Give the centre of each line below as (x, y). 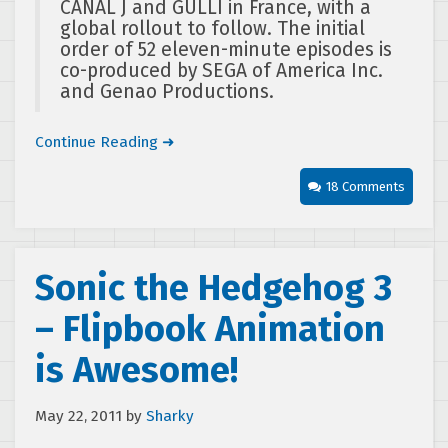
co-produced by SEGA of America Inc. (221, 70)
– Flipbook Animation (210, 328)
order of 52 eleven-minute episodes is (226, 49)
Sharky (170, 415)
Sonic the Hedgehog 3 (213, 287)
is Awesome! (136, 369)
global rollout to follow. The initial (212, 28)
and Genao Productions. (167, 91)
